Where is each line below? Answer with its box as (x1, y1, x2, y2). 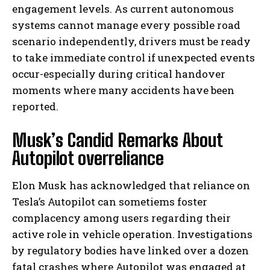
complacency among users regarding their (12, 211, 231, 225)
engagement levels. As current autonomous (12, 2, 234, 16)
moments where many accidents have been (12, 83, 234, 98)
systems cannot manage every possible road (12, 18, 240, 33)
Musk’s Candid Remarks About (12, 129, 222, 151)
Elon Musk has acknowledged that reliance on (12, 178, 250, 193)
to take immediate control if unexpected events (12, 51, 255, 65)
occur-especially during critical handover (12, 67, 225, 81)
